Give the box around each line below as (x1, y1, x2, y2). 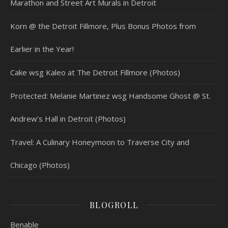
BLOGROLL (89, 199, 139, 210)
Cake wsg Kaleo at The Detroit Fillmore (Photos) (10, 67, 180, 77)
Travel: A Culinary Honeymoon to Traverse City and (10, 136, 189, 147)
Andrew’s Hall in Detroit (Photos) (10, 113, 126, 124)
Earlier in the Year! (10, 43, 74, 54)
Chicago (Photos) (10, 159, 70, 170)
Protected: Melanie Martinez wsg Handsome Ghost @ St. (10, 90, 211, 101)
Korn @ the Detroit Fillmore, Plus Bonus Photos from (10, 20, 196, 31)
